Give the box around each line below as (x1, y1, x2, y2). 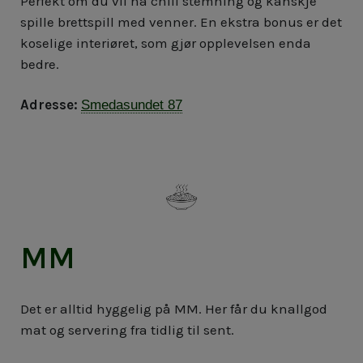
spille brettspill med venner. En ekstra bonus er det (20, 14, 342, 31)
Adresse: (20, 96, 78, 113)
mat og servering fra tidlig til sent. (20, 322, 234, 339)
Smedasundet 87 (81, 97, 182, 113)
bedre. (20, 56, 59, 73)
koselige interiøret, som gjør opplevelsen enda (20, 35, 311, 52)
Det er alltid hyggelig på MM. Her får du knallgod (20, 301, 327, 318)
